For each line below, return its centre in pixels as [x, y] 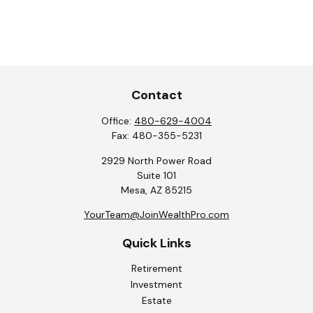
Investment [156, 284]
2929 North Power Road [156, 161]
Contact [156, 95]
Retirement [156, 268]
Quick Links [156, 243]
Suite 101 [156, 175]
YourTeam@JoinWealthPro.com [156, 214]
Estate [156, 300]
